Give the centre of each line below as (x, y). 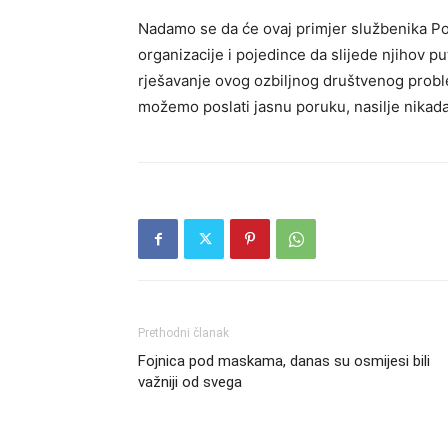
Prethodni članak (183, 333)
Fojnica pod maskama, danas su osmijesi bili (284, 361)
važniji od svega (190, 382)
